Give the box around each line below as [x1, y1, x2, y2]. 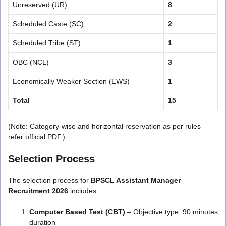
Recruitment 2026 [8, 186, 68, 195]
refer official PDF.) [8, 132, 65, 141]
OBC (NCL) [13, 58, 49, 66]
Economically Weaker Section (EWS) [13, 77, 130, 85]
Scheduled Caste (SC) [13, 19, 84, 28]
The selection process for [8, 176, 91, 184]
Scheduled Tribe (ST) [13, 38, 81, 47]
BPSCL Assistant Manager [91, 176, 181, 184]
